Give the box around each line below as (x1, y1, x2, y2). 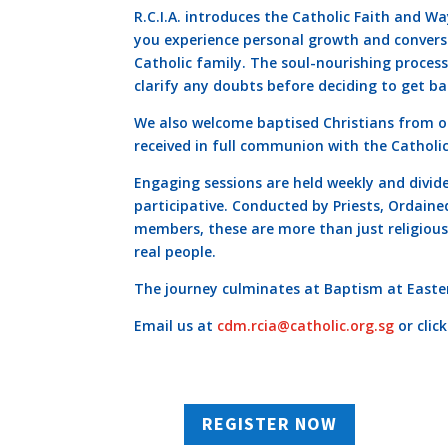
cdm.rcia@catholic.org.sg (217, 316, 395, 336)
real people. (134, 242, 217, 262)
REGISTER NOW (202, 412, 338, 436)
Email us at (134, 316, 218, 336)
